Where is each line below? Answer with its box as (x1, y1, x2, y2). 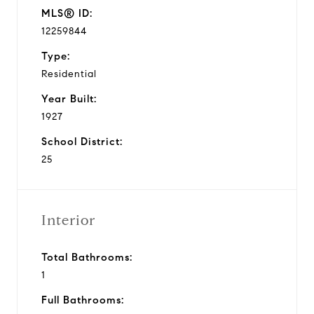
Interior (41, 211, 95, 229)
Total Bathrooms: (41, 250, 132, 264)
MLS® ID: (41, 6, 93, 20)
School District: (41, 135, 123, 148)
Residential (41, 67, 97, 80)
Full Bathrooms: (41, 293, 124, 306)
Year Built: (41, 92, 97, 105)
